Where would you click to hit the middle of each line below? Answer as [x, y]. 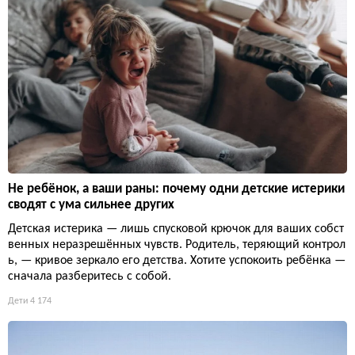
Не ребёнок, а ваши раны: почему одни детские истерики [176, 189]
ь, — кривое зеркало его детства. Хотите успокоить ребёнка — [177, 261]
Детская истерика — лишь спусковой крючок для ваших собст [176, 229]
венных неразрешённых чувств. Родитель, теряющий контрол [177, 245]
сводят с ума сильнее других [91, 205]
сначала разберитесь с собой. [90, 277]
